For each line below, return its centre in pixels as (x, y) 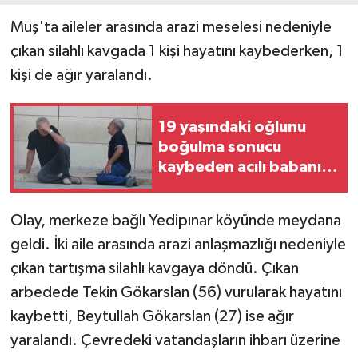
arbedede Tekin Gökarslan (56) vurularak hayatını (176, 292)
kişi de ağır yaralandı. (81, 75)
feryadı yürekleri (220, 187)
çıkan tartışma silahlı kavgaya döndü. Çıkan (154, 268)
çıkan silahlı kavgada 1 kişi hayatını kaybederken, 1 (177, 51)
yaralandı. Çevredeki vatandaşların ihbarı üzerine (175, 340)
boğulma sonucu (220, 147)
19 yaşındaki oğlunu (232, 127)
